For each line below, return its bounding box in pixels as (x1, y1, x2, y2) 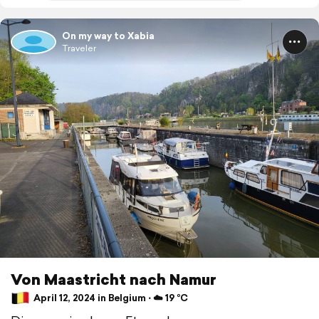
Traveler (62, 41, 96, 54)
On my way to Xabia (62, 28, 155, 43)
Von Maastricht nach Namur (11, 268, 216, 290)
